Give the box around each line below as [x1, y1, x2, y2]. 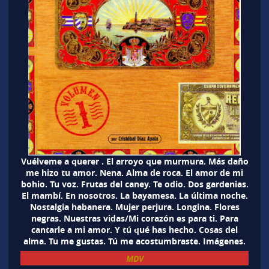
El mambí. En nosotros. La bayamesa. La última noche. [21, 189, 248, 201]
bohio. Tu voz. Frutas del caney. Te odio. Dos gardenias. [20, 178, 249, 190]
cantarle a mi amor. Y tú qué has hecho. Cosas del [31, 223, 238, 235]
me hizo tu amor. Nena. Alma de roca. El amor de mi [26, 166, 243, 178]
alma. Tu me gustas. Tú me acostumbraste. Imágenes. [23, 235, 246, 247]
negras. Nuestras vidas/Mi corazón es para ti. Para [31, 212, 238, 224]
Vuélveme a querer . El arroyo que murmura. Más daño [20, 155, 249, 167]
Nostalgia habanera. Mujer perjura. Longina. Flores [29, 201, 240, 213]
